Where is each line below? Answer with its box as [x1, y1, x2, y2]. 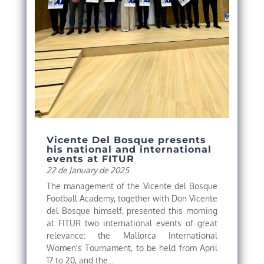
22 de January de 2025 [46, 165, 129, 176]
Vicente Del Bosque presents [46, 134, 206, 146]
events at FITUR [46, 153, 134, 165]
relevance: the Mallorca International [46, 230, 218, 241]
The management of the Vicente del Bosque [46, 181, 218, 192]
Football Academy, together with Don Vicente [46, 193, 218, 204]
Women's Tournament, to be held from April [46, 243, 218, 253]
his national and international [46, 144, 212, 156]
